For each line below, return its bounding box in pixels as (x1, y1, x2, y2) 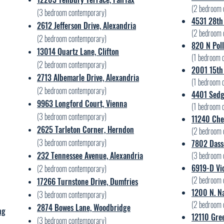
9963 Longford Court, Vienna (37, 97, 127, 109)
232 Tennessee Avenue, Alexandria (37, 149, 143, 161)
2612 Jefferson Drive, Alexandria (37, 19, 136, 31)
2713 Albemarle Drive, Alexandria (37, 71, 139, 83)
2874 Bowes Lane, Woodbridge (37, 201, 130, 213)
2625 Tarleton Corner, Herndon (37, 123, 134, 135)
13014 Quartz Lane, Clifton (37, 45, 119, 57)
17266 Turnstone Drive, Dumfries (37, 175, 138, 187)
